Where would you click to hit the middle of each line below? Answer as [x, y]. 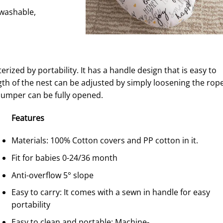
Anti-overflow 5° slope [53, 175]
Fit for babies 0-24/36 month [64, 158]
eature [28, 118]
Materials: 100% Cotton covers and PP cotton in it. [105, 141]
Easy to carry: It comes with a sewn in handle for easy [111, 192]
